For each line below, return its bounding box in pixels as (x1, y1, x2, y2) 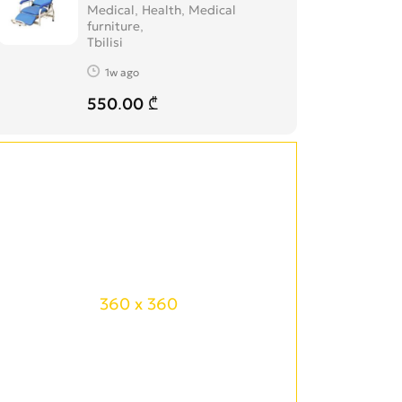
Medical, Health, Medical (87, 2, 236, 18)
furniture (87, 18, 140, 34)
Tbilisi (87, 34, 123, 50)
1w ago (105, 65, 139, 79)
